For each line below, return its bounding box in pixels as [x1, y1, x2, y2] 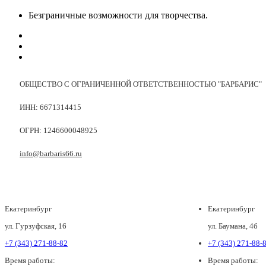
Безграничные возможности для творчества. [28, 10, 208, 21]
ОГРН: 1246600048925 [20, 126, 97, 135]
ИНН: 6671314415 [20, 103, 81, 112]
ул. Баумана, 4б [208, 221, 258, 231]
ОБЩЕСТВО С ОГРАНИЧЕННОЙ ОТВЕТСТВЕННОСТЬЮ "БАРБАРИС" [20, 80, 262, 89]
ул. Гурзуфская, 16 [5, 221, 66, 231]
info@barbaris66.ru [20, 149, 82, 159]
